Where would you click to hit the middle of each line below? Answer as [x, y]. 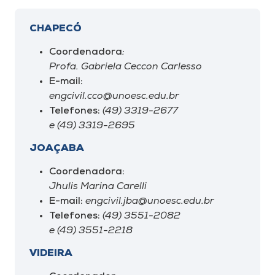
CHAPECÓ [56, 29]
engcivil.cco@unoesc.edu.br [114, 96]
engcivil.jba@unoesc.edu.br [149, 201]
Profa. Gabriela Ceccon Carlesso [126, 67]
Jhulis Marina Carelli [98, 187]
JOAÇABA [57, 149]
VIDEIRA [51, 254]
